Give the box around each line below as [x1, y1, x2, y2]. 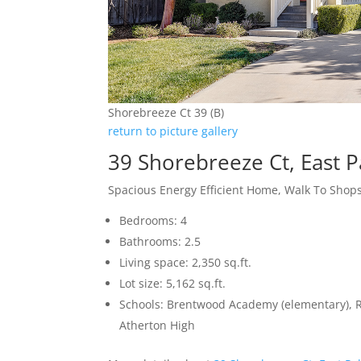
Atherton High [119, 317, 196, 334]
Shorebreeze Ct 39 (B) [108, 105, 225, 121]
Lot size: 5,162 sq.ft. [119, 276, 226, 292]
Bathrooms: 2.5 [119, 234, 201, 250]
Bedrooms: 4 [119, 213, 188, 229]
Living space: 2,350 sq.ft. [119, 255, 252, 271]
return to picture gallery [108, 123, 239, 139]
